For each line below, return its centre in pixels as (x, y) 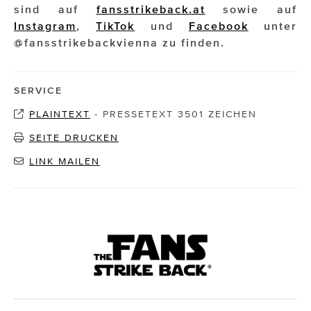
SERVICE (38, 90)
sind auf (55, 9)
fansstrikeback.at (151, 9)
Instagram (45, 25)
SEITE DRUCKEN (74, 137)
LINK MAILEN (65, 161)
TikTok (116, 25)
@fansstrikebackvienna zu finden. (119, 42)
